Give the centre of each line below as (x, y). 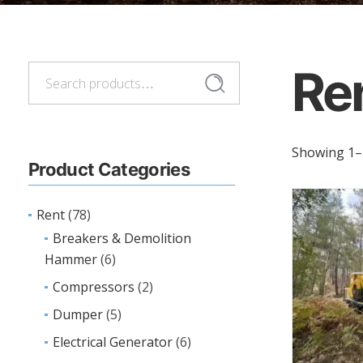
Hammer (71, 259)
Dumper (78, 314)
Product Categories (109, 169)
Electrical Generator (113, 342)
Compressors (94, 287)
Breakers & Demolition (122, 238)
